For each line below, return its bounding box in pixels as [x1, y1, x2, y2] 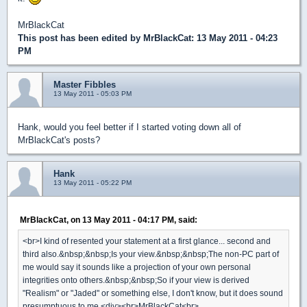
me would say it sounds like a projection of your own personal [23, 262, 251, 272]
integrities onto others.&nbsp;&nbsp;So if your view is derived [23, 275, 249, 285]
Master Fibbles [53, 79, 116, 90]
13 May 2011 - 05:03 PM [53, 90, 132, 98]
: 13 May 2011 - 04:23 [191, 33, 278, 44]
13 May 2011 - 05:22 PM [53, 179, 132, 187]
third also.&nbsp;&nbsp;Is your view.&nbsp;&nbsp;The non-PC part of [23, 249, 279, 259]
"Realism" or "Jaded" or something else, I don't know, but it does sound [23, 288, 283, 298]
